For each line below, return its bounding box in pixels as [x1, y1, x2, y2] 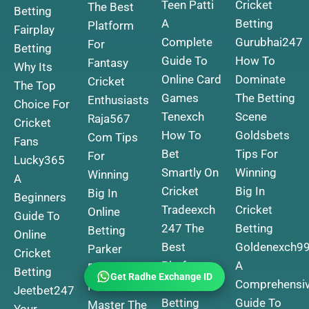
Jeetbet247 [14, 283, 74, 297]
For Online [161, 277, 214, 291]
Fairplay [14, 22, 54, 37]
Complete [161, 35, 212, 49]
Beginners [14, 190, 66, 204]
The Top [14, 78, 56, 92]
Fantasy [88, 56, 128, 70]
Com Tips [88, 130, 138, 144]
